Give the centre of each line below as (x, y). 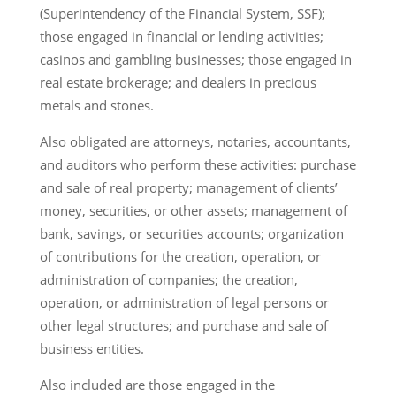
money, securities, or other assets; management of (193, 210)
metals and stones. (96, 105)
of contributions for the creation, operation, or (180, 256)
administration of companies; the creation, (168, 279)
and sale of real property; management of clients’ (188, 187)
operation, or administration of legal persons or (184, 302)
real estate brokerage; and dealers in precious (178, 82)
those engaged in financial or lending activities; (181, 36)
